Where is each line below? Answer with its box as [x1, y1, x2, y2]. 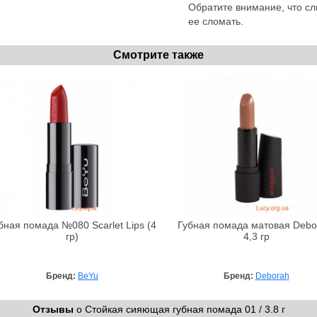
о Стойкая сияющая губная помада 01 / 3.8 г [73, 303, 285, 315]
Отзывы [32, 303, 74, 315]
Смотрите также [113, 48, 204, 61]
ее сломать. [188, 15, 243, 27]
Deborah [255, 270, 289, 281]
